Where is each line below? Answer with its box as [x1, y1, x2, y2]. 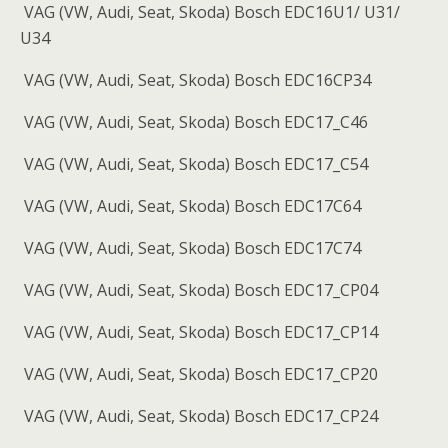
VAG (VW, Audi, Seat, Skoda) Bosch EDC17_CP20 [20, 362, 378, 385]
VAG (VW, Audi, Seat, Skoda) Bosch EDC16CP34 [20, 68, 371, 91]
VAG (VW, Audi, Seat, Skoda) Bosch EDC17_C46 [20, 110, 368, 133]
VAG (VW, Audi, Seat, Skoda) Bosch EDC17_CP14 [20, 320, 378, 343]
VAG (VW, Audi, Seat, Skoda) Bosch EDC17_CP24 [20, 404, 378, 427]
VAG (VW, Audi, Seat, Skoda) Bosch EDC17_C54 [20, 152, 368, 175]
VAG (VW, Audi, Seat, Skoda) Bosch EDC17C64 [20, 194, 361, 217]
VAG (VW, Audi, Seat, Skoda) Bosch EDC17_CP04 [20, 278, 378, 301]
